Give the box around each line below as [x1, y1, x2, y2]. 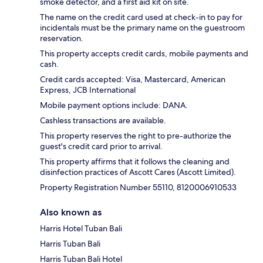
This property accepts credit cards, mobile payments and [40, 48, 248, 59]
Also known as [40, 206, 102, 218]
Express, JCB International [40, 84, 136, 95]
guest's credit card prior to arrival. [40, 140, 163, 151]
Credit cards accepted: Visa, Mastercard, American [40, 73, 225, 85]
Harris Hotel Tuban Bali [40, 222, 122, 234]
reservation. [40, 32, 83, 43]
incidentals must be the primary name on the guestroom [40, 22, 245, 33]
